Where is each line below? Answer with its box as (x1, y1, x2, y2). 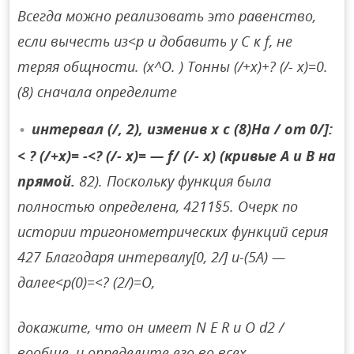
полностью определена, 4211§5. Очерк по (17, 197, 299, 217)
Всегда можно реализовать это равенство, (17, 6, 317, 25)
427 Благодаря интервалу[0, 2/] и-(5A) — (17, 247, 286, 267)
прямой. (17, 171, 76, 191)
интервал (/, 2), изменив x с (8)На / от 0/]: (32, 119, 333, 138)
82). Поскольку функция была (75, 171, 272, 191)
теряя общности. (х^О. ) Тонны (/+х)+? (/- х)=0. (17, 56, 329, 76)
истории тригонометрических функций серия (17, 222, 329, 242)
